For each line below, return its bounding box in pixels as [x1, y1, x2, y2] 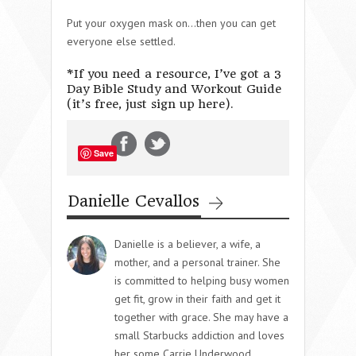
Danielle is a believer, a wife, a [114, 236, 261, 251]
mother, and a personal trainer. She [114, 254, 281, 269]
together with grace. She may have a [114, 309, 288, 324]
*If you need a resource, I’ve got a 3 [67, 66, 281, 81]
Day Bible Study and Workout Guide [67, 81, 281, 96]
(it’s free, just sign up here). [67, 96, 233, 111]
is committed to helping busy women [114, 273, 289, 288]
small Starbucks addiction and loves [114, 327, 284, 342]
